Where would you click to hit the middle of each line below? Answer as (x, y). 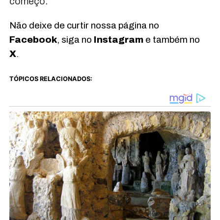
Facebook (33, 39)
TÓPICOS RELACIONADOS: (51, 79)
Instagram (118, 39)
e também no (171, 39)
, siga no (75, 39)
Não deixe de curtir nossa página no (84, 25)
